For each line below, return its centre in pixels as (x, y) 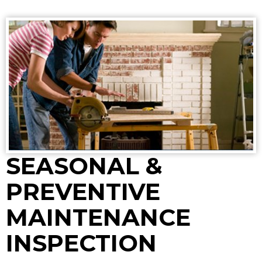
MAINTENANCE (98, 218)
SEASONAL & (84, 166)
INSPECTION (81, 243)
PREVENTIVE (83, 192)
